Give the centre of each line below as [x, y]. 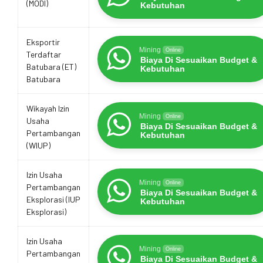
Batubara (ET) [51, 66]
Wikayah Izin [48, 108]
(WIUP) [38, 145]
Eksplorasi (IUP [53, 199]
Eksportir [43, 42]
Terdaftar [44, 54]
